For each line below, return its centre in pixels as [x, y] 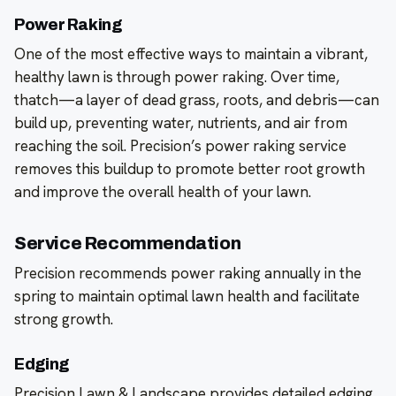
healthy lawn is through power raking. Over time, [177, 77]
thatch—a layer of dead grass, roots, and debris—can [197, 100]
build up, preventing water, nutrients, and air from [181, 123]
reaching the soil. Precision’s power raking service [180, 146]
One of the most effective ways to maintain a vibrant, [191, 54]
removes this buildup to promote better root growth [190, 169]
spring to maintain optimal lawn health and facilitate [187, 297]
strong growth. [64, 320]
